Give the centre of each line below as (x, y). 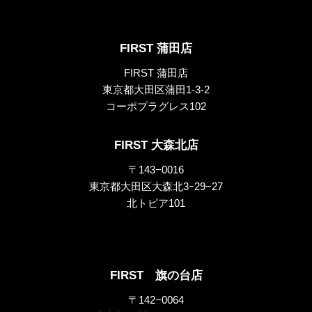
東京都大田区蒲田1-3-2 (156, 89)
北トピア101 (156, 203)
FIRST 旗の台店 (156, 275)
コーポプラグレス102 (156, 106)
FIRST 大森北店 (156, 145)
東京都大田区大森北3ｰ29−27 (156, 186)
